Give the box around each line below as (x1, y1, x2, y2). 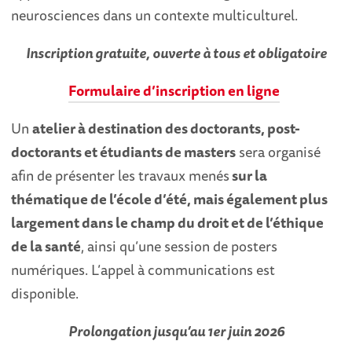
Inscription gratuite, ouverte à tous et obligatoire (25, 41, 327, 64)
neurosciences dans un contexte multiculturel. (11, 3, 299, 26)
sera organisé (236, 140, 321, 163)
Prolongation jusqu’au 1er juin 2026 (68, 319, 284, 342)
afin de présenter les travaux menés (11, 163, 230, 186)
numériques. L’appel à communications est (11, 258, 276, 280)
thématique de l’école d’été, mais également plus (11, 187, 328, 210)
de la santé (11, 234, 82, 257)
